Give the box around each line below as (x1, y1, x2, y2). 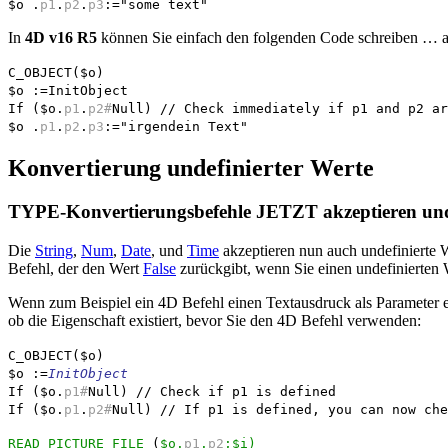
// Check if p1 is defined (136, 384, 336, 400)
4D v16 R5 (25, 28, 97, 46)
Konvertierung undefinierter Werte (8, 154, 374, 181)
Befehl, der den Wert (8, 260, 143, 278)
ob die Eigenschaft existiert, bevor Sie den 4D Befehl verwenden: (8, 312, 421, 330)
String (35, 242, 73, 260)
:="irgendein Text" (104, 118, 248, 134)
